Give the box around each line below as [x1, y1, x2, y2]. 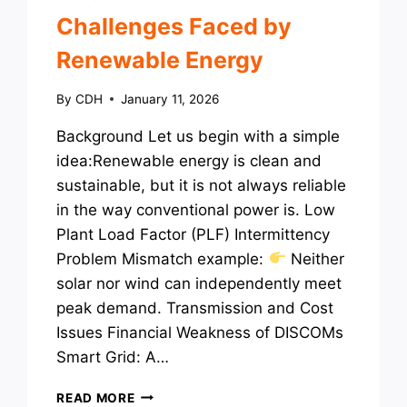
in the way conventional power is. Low [56, 200, 336, 219]
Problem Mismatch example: [56, 249, 269, 268]
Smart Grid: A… [56, 347, 170, 366]
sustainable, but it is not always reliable [56, 175, 347, 194]
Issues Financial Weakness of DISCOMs [56, 323, 344, 342]
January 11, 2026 [120, 91, 219, 106]
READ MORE [56, 390, 135, 405]
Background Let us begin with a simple [56, 126, 341, 145]
